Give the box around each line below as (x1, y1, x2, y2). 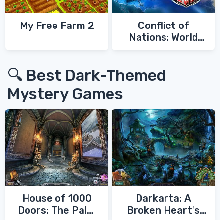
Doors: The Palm (18, 204, 96, 216)
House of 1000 (22, 192, 92, 204)
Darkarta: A (136, 192, 191, 204)
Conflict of (137, 20, 189, 32)
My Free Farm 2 (19, 20, 94, 32)
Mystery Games (7, 84, 123, 104)
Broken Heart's (127, 204, 200, 216)
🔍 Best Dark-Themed (7, 66, 166, 85)
